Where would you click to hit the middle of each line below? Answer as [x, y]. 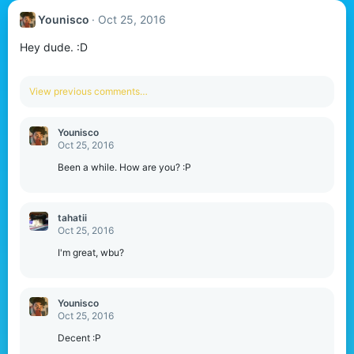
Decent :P [79, 337]
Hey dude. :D [54, 47]
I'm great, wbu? [91, 252]
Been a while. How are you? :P [124, 167]
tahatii [72, 217]
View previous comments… [88, 91]
